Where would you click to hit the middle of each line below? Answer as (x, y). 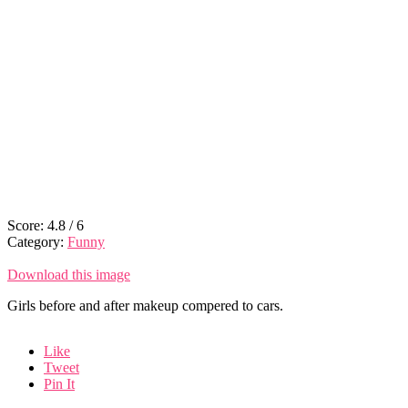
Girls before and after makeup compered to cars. (145, 305)
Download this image (69, 274)
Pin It (59, 383)
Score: (27, 225)
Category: (37, 241)
